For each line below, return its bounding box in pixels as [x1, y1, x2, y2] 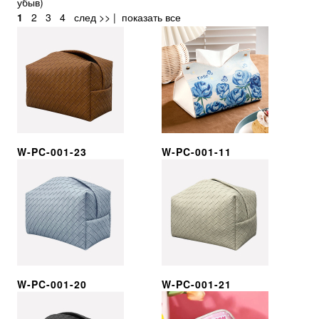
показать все [122, 10, 181, 25]
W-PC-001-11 [161, 144, 231, 159]
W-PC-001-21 [161, 276, 231, 291]
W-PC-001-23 [17, 144, 87, 159]
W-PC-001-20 [17, 276, 87, 291]
